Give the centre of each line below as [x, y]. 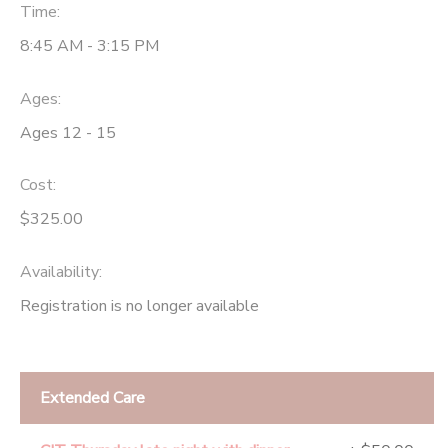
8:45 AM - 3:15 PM [89, 45]
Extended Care [92, 398]
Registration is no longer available [139, 306]
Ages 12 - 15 [68, 132]
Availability [59, 272]
